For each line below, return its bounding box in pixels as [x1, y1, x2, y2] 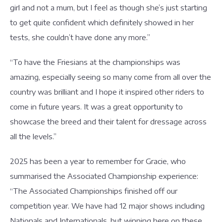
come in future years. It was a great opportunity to [10, 102, 183, 111]
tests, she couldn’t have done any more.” [10, 33, 152, 42]
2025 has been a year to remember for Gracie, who [10, 157, 186, 166]
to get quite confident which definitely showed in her [10, 18, 194, 27]
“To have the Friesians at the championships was [10, 57, 180, 66]
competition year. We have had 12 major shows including [10, 201, 205, 210]
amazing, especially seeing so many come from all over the [10, 72, 211, 81]
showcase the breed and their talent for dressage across [10, 117, 207, 126]
